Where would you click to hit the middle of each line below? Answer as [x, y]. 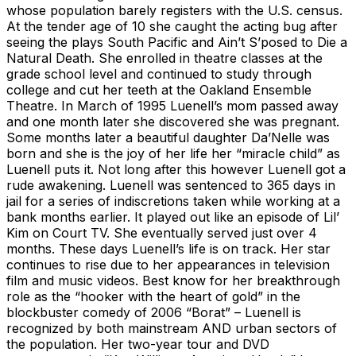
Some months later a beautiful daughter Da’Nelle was [168, 137]
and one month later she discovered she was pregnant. [173, 121]
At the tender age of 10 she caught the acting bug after [172, 26]
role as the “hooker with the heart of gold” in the [153, 296]
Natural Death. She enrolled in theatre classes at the [164, 58]
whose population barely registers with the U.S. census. [174, 10]
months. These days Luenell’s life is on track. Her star [168, 248]
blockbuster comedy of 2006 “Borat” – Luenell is [154, 312]
